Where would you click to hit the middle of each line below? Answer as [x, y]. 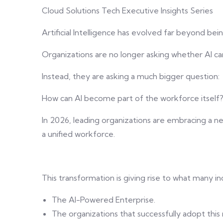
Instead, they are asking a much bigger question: [131, 76]
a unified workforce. [78, 134]
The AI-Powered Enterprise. [104, 200]
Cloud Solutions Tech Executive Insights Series [127, 11]
